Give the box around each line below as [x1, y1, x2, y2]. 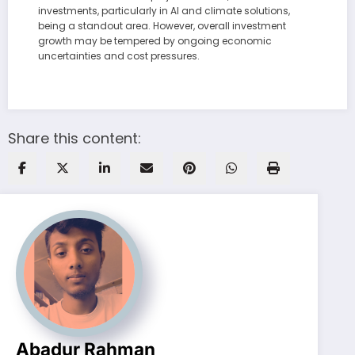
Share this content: [8, 128, 141, 148]
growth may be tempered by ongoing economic [38, 33, 272, 48]
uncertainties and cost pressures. [38, 48, 200, 63]
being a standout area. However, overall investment [38, 18, 286, 32]
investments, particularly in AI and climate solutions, [38, 3, 290, 17]
